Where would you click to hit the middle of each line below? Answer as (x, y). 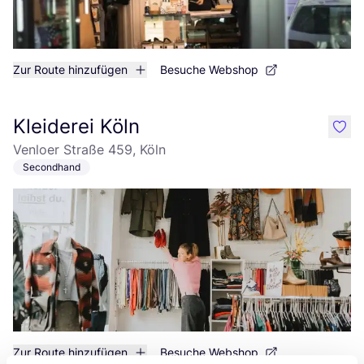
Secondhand (52, 167)
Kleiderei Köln (76, 126)
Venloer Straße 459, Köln (89, 149)
